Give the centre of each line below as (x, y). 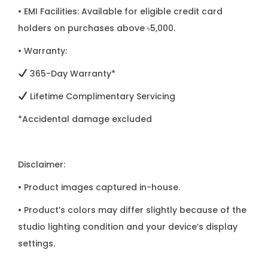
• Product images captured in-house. (99, 187)
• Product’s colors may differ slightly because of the (132, 210)
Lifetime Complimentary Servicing (101, 96)
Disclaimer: (42, 165)
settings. (36, 243)
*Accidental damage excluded (85, 119)
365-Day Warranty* (71, 74)
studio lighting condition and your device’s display (128, 227)
